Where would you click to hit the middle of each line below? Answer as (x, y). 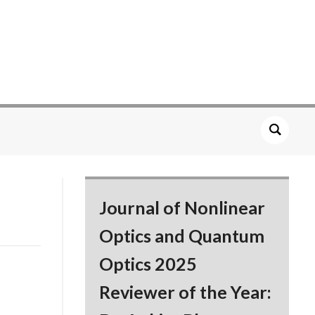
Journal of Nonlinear (182, 208)
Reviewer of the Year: (186, 292)
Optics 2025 (148, 264)
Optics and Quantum (182, 236)
